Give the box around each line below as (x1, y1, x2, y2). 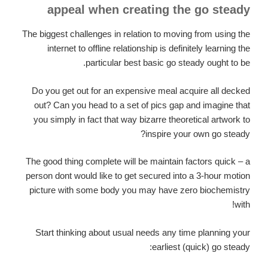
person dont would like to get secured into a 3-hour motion (26, 170, 250, 181)
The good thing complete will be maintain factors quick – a (26, 156, 250, 167)
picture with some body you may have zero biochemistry (29, 185, 250, 196)
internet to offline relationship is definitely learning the (47, 43, 250, 54)
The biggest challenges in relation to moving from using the (22, 29, 250, 39)
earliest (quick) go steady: (152, 241, 250, 252)
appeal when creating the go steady (47, 3, 250, 17)
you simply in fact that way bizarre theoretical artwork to (33, 114, 250, 124)
